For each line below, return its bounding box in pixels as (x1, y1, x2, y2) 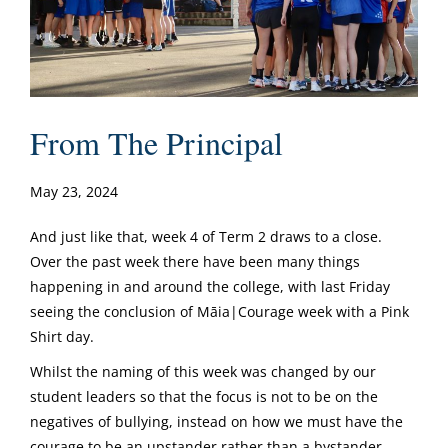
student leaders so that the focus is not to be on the (30, 386, 378, 406)
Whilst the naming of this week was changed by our (30, 361, 376, 381)
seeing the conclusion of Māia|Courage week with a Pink (30, 301, 409, 321)
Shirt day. (30, 326, 94, 346)
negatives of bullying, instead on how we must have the (30, 411, 403, 431)
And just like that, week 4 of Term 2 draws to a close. (30, 226, 386, 246)
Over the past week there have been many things (30, 251, 360, 271)
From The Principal (30, 120, 283, 164)
